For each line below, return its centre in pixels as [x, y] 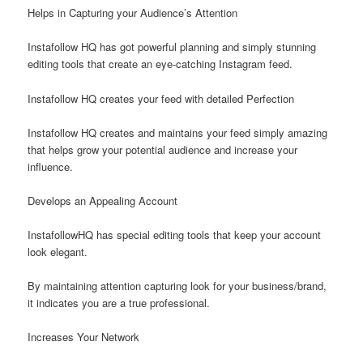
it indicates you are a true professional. [119, 303]
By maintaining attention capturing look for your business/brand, [177, 286]
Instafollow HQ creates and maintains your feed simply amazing [178, 132]
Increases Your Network [84, 337]
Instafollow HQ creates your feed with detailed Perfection [161, 98]
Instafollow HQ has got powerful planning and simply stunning [172, 47]
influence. [51, 166]
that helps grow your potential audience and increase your [163, 149]
